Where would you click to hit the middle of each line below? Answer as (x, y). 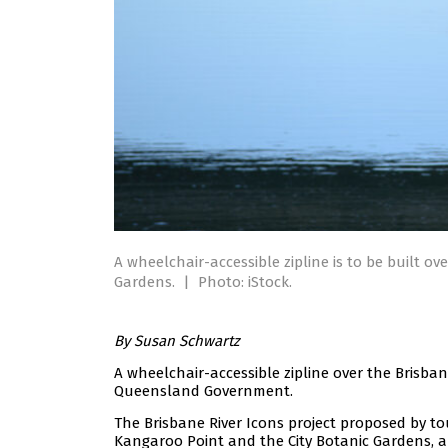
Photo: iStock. (245, 282)
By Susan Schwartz (177, 341)
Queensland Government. (203, 391)
